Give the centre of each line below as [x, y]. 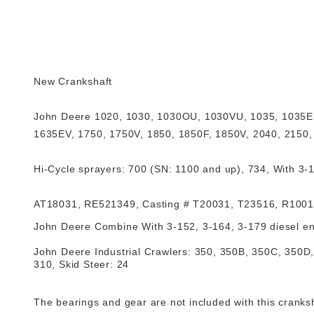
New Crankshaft [73, 81]
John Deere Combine [88, 226]
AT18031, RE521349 [85, 204]
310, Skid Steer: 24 [82, 264]
